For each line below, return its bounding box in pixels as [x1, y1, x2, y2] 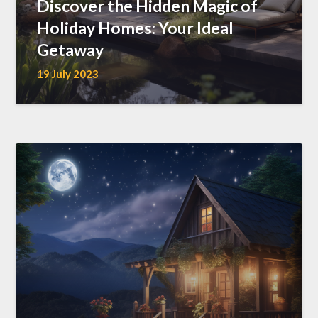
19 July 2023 [37, 67, 99, 80]
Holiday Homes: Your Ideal [37, 18, 234, 38]
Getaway [37, 40, 104, 60]
